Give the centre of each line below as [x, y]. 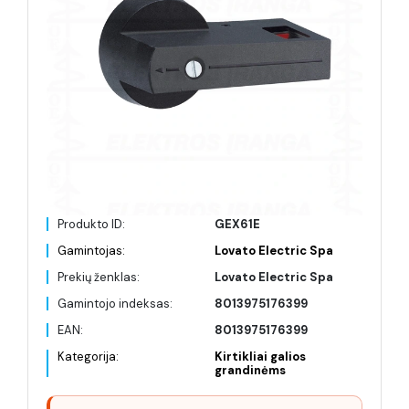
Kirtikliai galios [260, 357]
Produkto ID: [91, 224]
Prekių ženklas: [99, 277]
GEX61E [237, 224]
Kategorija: [88, 357]
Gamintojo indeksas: [115, 304]
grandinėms [250, 370]
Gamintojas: [91, 251]
